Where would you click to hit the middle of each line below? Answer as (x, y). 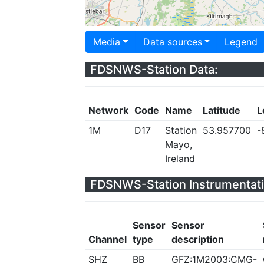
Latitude (221, 110)
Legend (241, 42)
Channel (107, 239)
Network (108, 110)
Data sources (172, 42)
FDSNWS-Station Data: (154, 70)
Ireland (180, 159)
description (197, 239)
